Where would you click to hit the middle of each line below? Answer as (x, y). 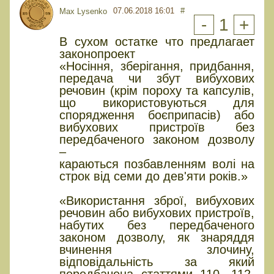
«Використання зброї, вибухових (157, 201)
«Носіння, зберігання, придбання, (157, 66)
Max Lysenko (83, 12)
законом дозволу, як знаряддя (157, 238)
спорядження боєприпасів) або (157, 115)
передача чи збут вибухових (157, 79)
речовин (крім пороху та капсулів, (157, 91)
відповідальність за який (157, 262)
